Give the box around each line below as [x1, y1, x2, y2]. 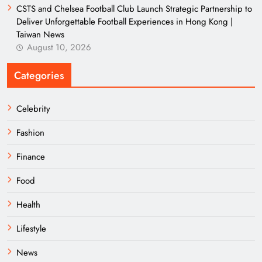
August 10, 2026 [27, 41, 91, 54]
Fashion [16, 126, 44, 139]
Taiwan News [16, 28, 64, 41]
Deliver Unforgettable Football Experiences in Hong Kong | [16, 15, 233, 28]
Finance [16, 150, 45, 163]
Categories [14, 68, 64, 83]
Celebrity [16, 102, 50, 115]
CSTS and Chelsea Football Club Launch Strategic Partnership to [16, 2, 252, 15]
